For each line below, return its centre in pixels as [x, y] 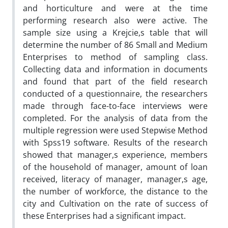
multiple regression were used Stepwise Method [115, 130]
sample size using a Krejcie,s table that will [115, 33]
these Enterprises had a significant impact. [104, 216]
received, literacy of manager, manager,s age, [115, 179]
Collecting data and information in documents [115, 69]
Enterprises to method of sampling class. [115, 57]
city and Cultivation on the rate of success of [115, 204]
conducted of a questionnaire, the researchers [115, 94]
